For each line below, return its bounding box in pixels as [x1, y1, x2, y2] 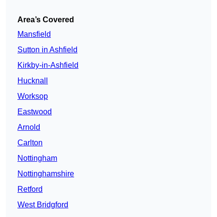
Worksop [17, 92, 48, 101]
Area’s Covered [17, 15, 74, 24]
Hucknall [17, 77, 48, 85]
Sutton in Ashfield [17, 46, 77, 54]
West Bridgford [17, 201, 68, 209]
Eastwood [17, 108, 52, 116]
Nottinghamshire [17, 170, 74, 178]
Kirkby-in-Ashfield [17, 61, 78, 70]
